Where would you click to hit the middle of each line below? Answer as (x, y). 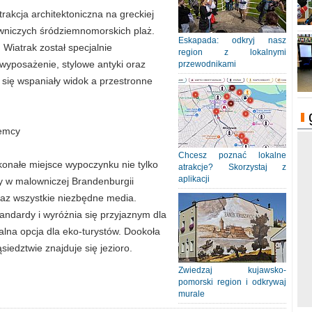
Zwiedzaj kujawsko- (232, 270)
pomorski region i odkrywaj (232, 282)
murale (192, 294)
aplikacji (194, 179)
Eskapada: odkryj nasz (232, 40)
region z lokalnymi (232, 52)
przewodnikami (207, 64)
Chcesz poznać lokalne (232, 155)
